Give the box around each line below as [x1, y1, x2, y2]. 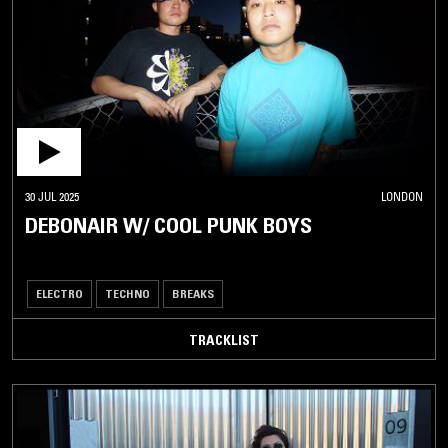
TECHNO [105, 286, 150, 302]
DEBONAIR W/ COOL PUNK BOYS [25, 212, 312, 240]
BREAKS [172, 286, 214, 302]
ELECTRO [36, 286, 83, 302]
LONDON [381, 189, 423, 205]
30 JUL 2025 [25, 189, 79, 205]
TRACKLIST [189, 331, 259, 350]
